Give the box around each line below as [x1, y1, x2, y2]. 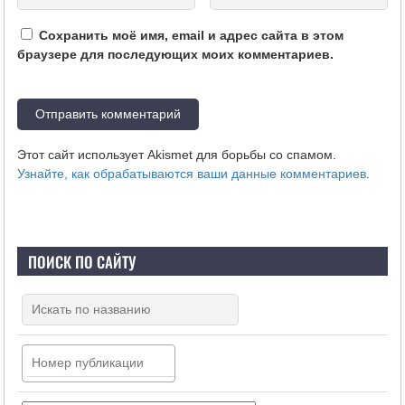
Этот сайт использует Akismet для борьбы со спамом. [16, 147, 336, 163]
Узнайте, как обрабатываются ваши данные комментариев [16, 166, 366, 182]
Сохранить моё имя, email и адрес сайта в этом [38, 28, 344, 43]
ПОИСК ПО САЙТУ [27, 250, 137, 273]
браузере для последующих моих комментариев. [16, 47, 334, 62]
